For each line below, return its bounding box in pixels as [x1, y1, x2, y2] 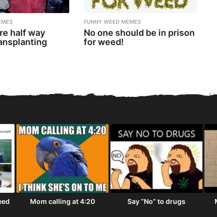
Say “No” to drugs [127, 197, 186, 206]
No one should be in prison [83, 27, 195, 38]
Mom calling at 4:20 [30, 197, 95, 206]
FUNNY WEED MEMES [83, 18, 141, 25]
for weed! [83, 36, 124, 47]
